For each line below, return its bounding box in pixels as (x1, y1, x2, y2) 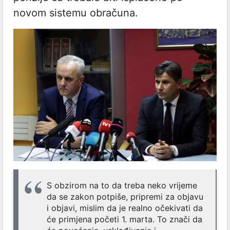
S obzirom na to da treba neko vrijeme (47, 180, 197, 190)
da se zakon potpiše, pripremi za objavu (47, 191, 203, 202)
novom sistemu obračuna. (13, 7, 138, 19)
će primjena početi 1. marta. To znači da (47, 214, 202, 224)
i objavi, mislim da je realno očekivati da (47, 202, 203, 213)
